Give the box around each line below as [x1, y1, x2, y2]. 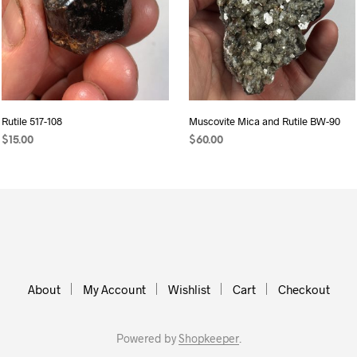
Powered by [116, 331, 178, 346]
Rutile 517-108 [2, 115, 62, 128]
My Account [82, 282, 146, 297]
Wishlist [167, 282, 210, 297]
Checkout [277, 282, 330, 297]
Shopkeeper [178, 331, 239, 346]
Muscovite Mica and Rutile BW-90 [188, 115, 340, 128]
